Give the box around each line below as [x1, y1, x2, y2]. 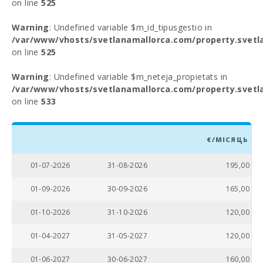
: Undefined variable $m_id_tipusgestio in [49, 22, 213, 33]
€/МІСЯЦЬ [207, 135, 248, 144]
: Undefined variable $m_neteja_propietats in [49, 71, 228, 82]
